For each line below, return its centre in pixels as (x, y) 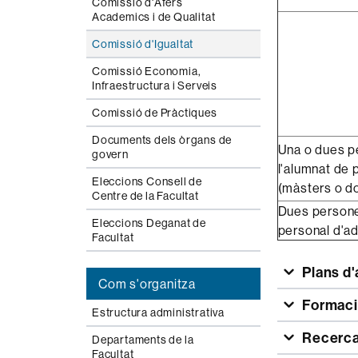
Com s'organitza (147, 284)
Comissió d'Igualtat (143, 44)
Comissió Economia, (147, 71)
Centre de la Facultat (145, 196)
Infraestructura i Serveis (155, 86)
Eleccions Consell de (147, 181)
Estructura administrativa (158, 312)
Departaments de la (143, 340)
